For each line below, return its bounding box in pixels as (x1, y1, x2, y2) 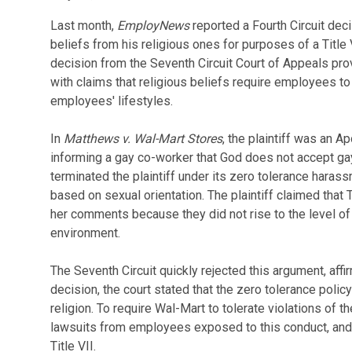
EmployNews (116, 18, 189, 33)
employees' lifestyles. (49, 93, 173, 108)
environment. (49, 225, 120, 240)
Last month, (49, 18, 117, 33)
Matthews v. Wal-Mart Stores (63, 131, 222, 146)
